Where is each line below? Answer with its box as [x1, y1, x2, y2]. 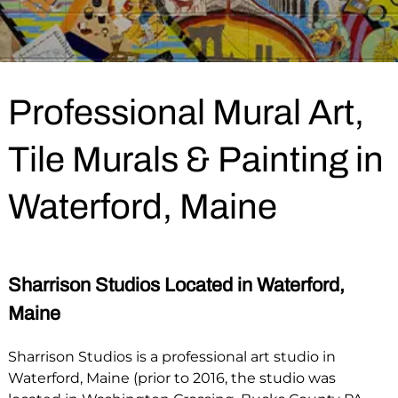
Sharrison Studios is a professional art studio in [7, 348, 336, 366]
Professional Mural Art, [7, 93, 364, 131]
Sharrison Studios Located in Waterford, [7, 274, 345, 296]
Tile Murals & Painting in [7, 140, 384, 179]
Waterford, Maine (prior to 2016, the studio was [7, 370, 336, 387]
